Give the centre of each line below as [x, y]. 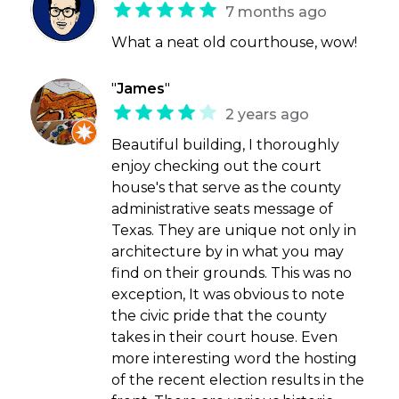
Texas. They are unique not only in [234, 231]
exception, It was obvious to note [228, 295]
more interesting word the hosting [235, 359]
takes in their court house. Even [225, 338]
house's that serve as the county [227, 188]
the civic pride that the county [220, 316]
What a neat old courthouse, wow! [235, 43]
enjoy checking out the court [217, 167]
